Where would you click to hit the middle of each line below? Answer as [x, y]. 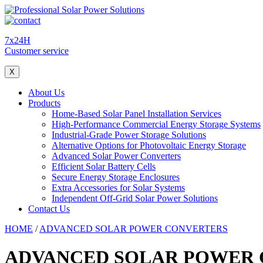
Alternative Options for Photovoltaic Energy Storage [149, 145]
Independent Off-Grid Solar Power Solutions [135, 198]
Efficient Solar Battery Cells [104, 166]
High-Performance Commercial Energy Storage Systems [156, 124]
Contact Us [49, 209]
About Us [46, 92]
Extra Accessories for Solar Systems [118, 188]
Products [44, 103]
